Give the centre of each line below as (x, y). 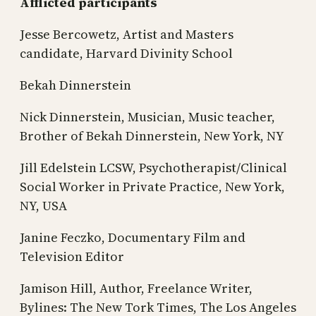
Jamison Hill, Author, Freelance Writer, (136, 288)
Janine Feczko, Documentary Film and (133, 237)
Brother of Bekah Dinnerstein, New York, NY (152, 135)
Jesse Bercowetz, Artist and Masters (127, 34)
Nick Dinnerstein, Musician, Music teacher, (147, 116)
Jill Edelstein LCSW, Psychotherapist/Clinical (153, 167)
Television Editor (72, 256)
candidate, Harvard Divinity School (126, 53)
